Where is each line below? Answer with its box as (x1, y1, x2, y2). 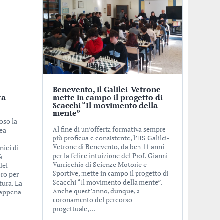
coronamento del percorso (52, 195, 132, 205)
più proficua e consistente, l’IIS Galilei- (52, 133, 170, 143)
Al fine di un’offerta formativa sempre (52, 124, 165, 134)
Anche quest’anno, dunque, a (52, 186, 140, 196)
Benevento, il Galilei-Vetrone (52, 84, 161, 95)
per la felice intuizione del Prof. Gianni (52, 151, 168, 161)
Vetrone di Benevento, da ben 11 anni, (52, 142, 165, 152)
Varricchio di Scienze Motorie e (52, 160, 147, 169)
